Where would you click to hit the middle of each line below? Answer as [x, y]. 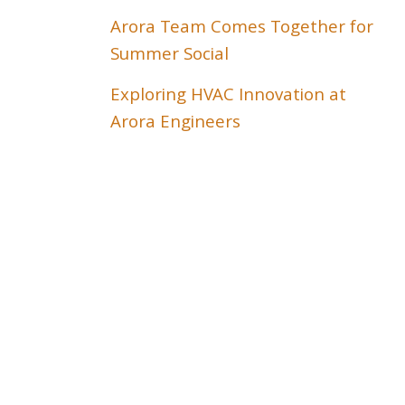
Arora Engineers [175, 124]
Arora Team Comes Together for [242, 29]
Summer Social [170, 56]
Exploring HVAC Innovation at [228, 97]
